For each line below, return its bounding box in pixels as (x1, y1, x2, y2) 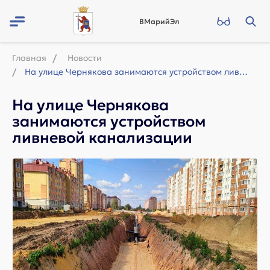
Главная (12, 52, 46, 63)
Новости (67, 52, 102, 63)
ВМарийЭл (139, 17, 179, 26)
